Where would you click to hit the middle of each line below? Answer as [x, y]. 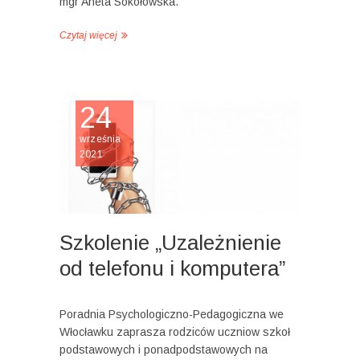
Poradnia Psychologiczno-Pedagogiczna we [172, 314]
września [100, 139]
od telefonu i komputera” [172, 268]
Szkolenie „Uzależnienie [170, 242]
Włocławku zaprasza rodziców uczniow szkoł [175, 331]
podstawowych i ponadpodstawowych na [164, 349]
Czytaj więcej [88, 36]
